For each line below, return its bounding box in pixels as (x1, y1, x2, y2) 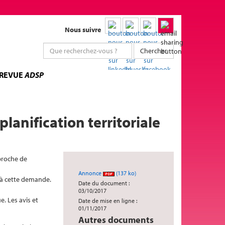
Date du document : (78, 179, 130, 187)
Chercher (140, 46, 167, 55)
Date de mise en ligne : (78, 197, 137, 204)
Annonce (78, 169, 103, 177)
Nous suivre (65, 25, 101, 34)
